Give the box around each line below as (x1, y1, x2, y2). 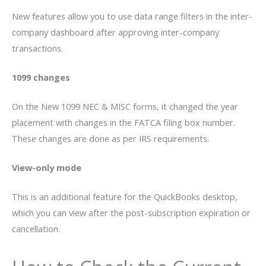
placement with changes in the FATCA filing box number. (12, 116, 235, 128)
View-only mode (12, 161, 81, 173)
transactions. (12, 42, 63, 55)
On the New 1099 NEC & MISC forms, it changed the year (12, 100, 238, 112)
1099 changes (12, 71, 70, 83)
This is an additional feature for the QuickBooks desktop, (12, 190, 237, 202)
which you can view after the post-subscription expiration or (12, 206, 251, 218)
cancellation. (12, 222, 60, 235)
